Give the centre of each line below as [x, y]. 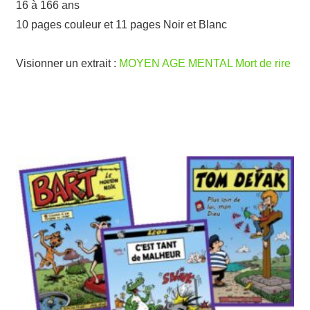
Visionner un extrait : [67, 63]
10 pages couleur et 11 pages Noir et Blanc [121, 24]
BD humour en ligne [65, 102]
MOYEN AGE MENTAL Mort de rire [205, 63]
